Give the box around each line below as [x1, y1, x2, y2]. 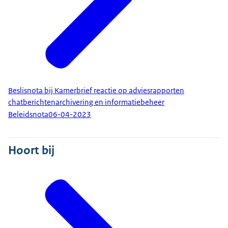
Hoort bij [8, 142, 54, 158]
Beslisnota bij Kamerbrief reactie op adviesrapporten [8, 85, 184, 96]
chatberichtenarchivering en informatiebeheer [8, 97, 164, 107]
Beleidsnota [8, 109, 48, 120]
